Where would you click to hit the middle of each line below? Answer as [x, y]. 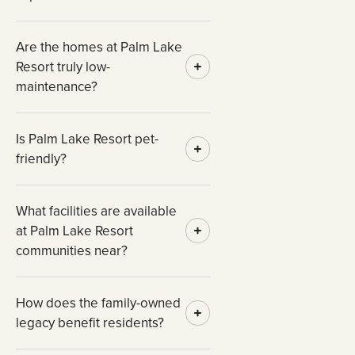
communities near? [72, 250]
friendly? [41, 158]
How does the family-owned [98, 303]
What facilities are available [96, 211]
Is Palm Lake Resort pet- [87, 139]
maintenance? [57, 86]
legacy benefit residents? [90, 323]
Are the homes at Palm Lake [99, 47]
